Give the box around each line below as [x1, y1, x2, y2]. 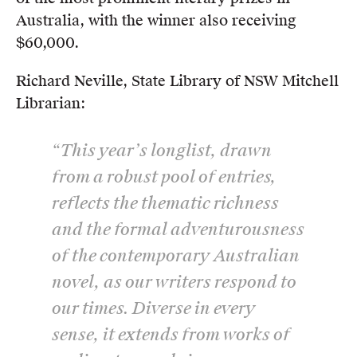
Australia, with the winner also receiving [16, 11, 296, 30]
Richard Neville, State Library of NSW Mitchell [16, 71, 339, 90]
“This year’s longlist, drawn [52, 139, 272, 162]
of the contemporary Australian [52, 244, 300, 267]
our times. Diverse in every [52, 296, 256, 320]
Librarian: [16, 93, 85, 112]
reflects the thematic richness [52, 191, 279, 214]
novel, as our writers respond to [52, 270, 296, 293]
